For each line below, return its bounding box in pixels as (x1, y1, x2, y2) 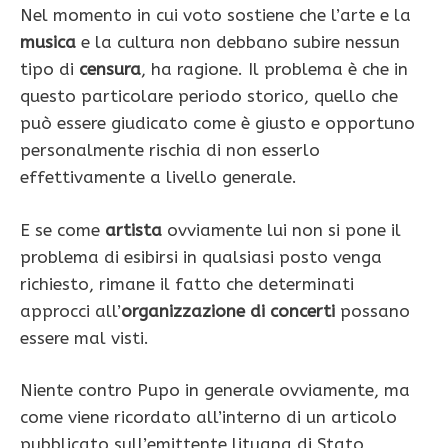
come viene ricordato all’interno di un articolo (20, 407, 397, 428)
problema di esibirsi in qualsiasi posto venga (20, 246, 382, 267)
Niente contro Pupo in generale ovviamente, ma (20, 380, 410, 401)
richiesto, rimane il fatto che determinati (20, 273, 354, 294)
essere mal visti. (20, 327, 149, 348)
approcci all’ (20, 300, 121, 321)
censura (79, 59, 141, 80)
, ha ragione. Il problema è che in (141, 59, 408, 80)
